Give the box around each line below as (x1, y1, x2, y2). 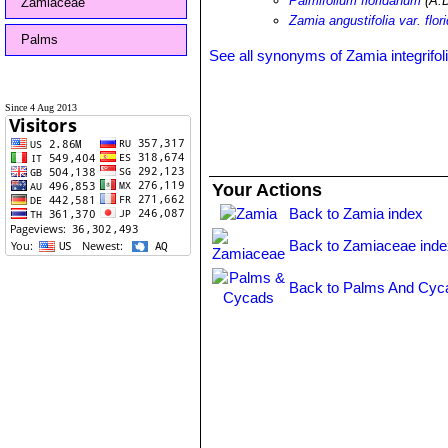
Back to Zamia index (289, 205, 424, 222)
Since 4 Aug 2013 (5, 102, 77, 113)
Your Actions (212, 180, 323, 200)
